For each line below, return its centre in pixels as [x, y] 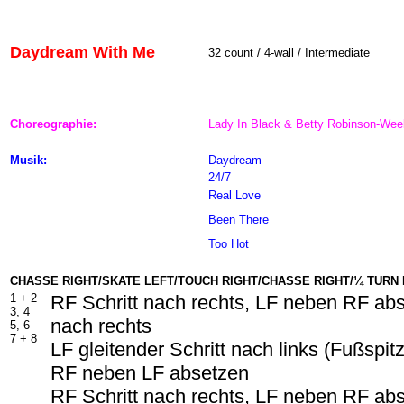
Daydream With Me [83, 52]
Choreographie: [53, 124]
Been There [239, 220]
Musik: [28, 160]
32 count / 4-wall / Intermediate [289, 53]
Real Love [234, 195]
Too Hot [229, 244]
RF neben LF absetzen [150, 373]
